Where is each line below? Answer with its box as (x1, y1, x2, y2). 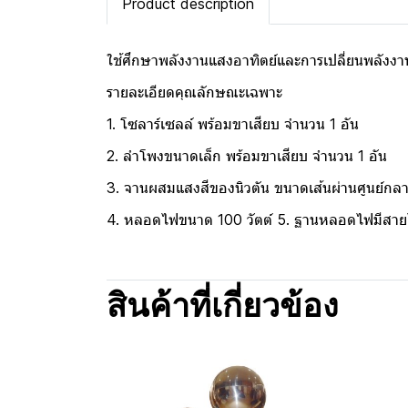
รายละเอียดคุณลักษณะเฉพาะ (107, 83, 282, 101)
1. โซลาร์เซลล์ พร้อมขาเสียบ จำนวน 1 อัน (107, 115, 359, 133)
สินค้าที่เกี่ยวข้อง (107, 292, 339, 325)
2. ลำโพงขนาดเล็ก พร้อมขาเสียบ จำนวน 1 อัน (107, 147, 387, 165)
